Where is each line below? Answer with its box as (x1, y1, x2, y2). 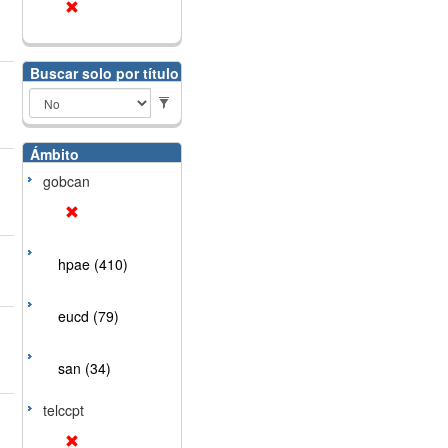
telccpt (42, 400, 84, 420)
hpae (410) (57, 254, 128, 274)
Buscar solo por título (29, 63, 179, 83)
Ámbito (29, 144, 79, 164)
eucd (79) (57, 306, 119, 326)
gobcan (42, 171, 90, 191)
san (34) (57, 358, 111, 378)
